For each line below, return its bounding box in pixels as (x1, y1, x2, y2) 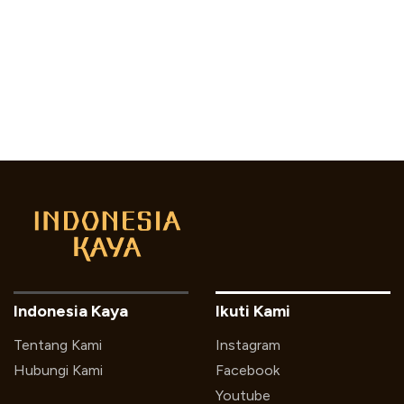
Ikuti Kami (216, 301, 290, 322)
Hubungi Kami (14, 362, 103, 380)
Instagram (216, 336, 280, 354)
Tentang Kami (14, 336, 102, 354)
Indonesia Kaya (14, 301, 128, 322)
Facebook (216, 362, 280, 380)
